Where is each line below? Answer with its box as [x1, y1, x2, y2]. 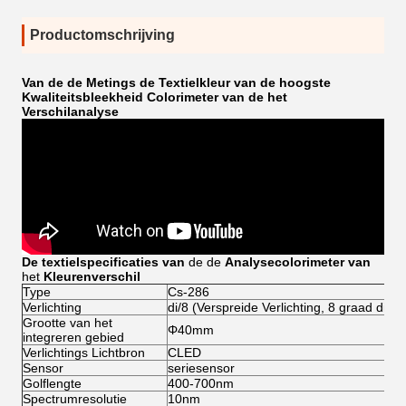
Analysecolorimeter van [225, 255, 371, 269]
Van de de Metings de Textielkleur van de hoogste [22, 75, 331, 90]
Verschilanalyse [22, 104, 119, 119]
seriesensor [168, 361, 235, 375]
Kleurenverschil [43, 269, 140, 284]
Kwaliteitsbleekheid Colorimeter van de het [22, 90, 287, 104]
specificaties [80, 255, 159, 269]
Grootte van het [23, 315, 112, 330]
